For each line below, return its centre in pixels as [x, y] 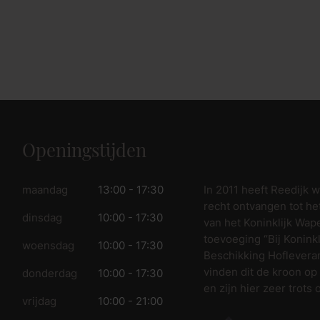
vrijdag [39, 302]
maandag [45, 190]
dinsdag [42, 218]
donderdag [49, 274]
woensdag [48, 246]
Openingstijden [84, 152]
